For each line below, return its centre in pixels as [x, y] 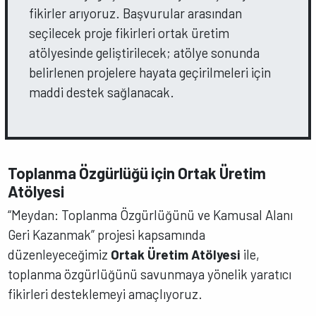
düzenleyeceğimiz [60, 254]
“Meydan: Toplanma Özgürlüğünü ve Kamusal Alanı [151, 215]
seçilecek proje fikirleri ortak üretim [129, 33]
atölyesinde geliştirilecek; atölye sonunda [145, 53]
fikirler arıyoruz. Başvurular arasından [136, 13]
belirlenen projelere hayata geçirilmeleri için [150, 73]
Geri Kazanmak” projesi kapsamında [107, 235]
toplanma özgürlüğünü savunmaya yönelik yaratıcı [150, 274]
